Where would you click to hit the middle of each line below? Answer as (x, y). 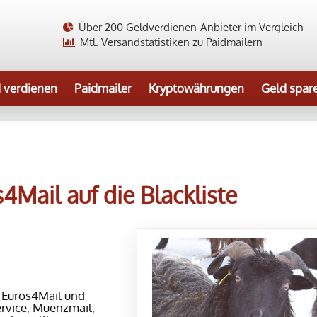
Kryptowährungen (196, 88)
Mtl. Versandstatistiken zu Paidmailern (170, 42)
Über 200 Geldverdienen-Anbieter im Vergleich (189, 27)
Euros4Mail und (43, 295)
